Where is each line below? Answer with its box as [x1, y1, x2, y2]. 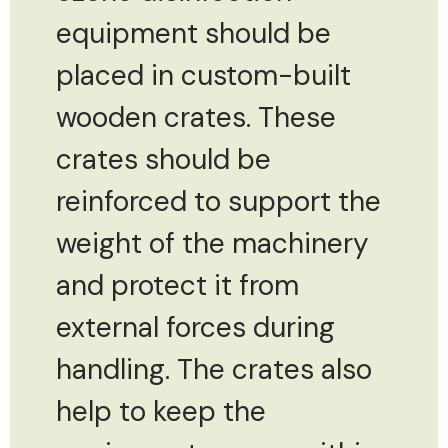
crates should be [56, 140, 271, 178]
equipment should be [56, 14, 331, 52]
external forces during [56, 308, 335, 346]
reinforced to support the [56, 182, 381, 220]
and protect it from [56, 266, 299, 304]
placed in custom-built [56, 56, 351, 94]
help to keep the [56, 392, 266, 430]
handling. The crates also [56, 350, 372, 388]
